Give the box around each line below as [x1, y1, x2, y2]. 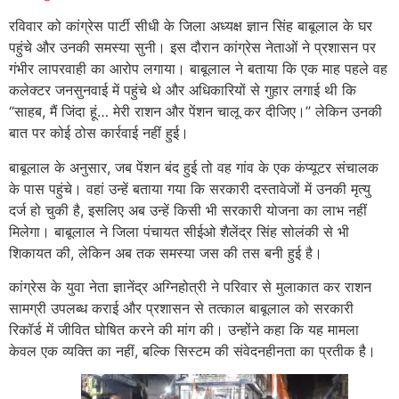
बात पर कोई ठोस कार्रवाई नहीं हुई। [9, 124, 189, 142]
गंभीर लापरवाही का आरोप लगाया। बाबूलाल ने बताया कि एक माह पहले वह [9, 60, 387, 78]
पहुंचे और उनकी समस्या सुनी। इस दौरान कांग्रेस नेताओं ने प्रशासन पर [9, 38, 376, 57]
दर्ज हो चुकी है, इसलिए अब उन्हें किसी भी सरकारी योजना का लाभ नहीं [9, 200, 367, 219]
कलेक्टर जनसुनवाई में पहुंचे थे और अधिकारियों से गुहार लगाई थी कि [9, 81, 356, 100]
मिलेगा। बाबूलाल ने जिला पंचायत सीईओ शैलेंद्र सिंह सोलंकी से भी [9, 222, 349, 240]
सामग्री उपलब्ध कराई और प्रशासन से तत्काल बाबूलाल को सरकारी [9, 298, 354, 317]
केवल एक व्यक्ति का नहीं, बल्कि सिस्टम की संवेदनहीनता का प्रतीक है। [9, 341, 376, 360]
